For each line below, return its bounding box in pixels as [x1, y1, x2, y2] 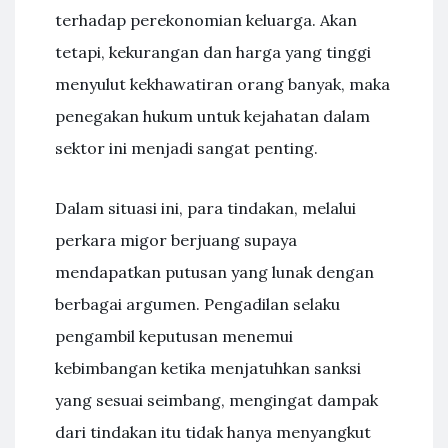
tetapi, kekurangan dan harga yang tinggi [55, 42, 371, 62]
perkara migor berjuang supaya [55, 230, 297, 250]
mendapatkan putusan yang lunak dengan [55, 262, 374, 282]
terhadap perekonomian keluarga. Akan [55, 10, 357, 30]
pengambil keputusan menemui [55, 326, 293, 346]
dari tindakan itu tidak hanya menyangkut [55, 422, 371, 442]
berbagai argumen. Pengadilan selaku [55, 294, 340, 314]
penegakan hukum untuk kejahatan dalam [55, 106, 370, 126]
